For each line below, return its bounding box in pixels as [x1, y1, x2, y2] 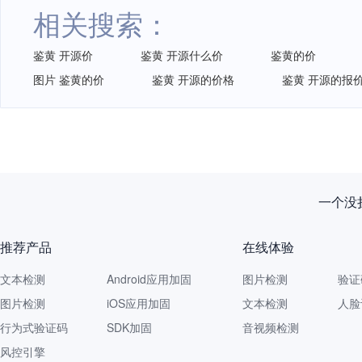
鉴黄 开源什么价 [141, 47, 223, 63]
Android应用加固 [107, 271, 192, 287]
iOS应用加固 [107, 295, 170, 311]
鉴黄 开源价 [33, 47, 93, 63]
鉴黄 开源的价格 [152, 71, 234, 87]
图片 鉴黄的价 [33, 71, 104, 87]
